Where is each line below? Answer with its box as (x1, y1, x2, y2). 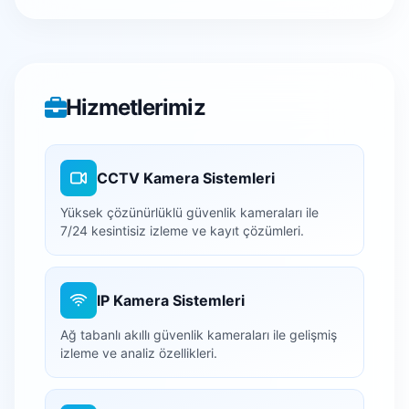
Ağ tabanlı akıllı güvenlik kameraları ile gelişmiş (60, 326, 337, 342)
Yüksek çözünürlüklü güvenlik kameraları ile (60, 204, 319, 220)
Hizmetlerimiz (66, 93, 205, 121)
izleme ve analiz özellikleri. (60, 344, 217, 361)
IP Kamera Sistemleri (97, 290, 245, 309)
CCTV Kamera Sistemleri (97, 168, 275, 187)
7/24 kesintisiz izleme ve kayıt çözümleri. (60, 222, 304, 238)
